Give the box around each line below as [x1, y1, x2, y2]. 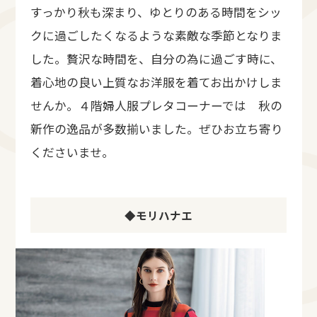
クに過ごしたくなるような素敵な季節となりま [30, 26, 282, 44]
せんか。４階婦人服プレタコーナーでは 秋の [30, 96, 282, 114]
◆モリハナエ [125, 207, 192, 223]
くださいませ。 [30, 143, 114, 161]
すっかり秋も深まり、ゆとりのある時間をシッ [30, 3, 282, 21]
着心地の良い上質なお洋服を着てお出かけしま [30, 73, 282, 91]
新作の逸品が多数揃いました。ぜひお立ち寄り [30, 120, 283, 137]
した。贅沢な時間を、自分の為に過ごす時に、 [30, 50, 282, 67]
